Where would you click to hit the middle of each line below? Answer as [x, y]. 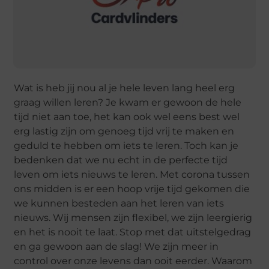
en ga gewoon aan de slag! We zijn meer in [116, 247]
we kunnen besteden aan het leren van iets [119, 204]
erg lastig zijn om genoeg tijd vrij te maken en [124, 131]
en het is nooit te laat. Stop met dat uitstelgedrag [133, 232]
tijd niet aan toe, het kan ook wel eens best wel [127, 117]
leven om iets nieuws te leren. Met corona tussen [132, 175]
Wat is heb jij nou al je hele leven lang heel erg [125, 88]
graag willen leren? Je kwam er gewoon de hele [128, 103]
